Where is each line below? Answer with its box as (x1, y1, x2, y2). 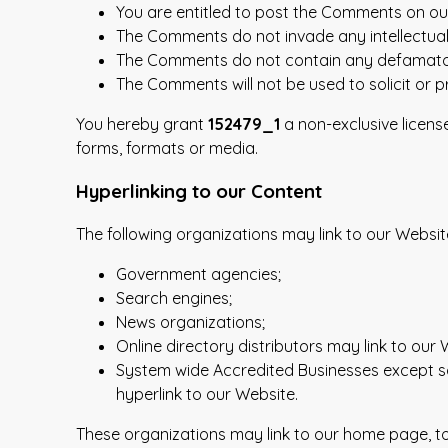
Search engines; (116, 287, 232, 308)
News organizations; (116, 311, 265, 332)
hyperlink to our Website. (116, 383, 298, 404)
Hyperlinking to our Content (76, 178, 322, 203)
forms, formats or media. (76, 138, 258, 159)
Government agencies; (116, 263, 281, 284)
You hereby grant (76, 114, 208, 135)
